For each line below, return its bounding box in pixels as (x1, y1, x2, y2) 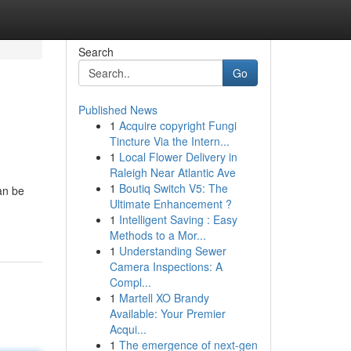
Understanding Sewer (118, 243, 226, 259)
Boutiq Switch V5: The (118, 180, 228, 196)
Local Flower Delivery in (118, 149, 237, 165)
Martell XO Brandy (118, 290, 209, 306)
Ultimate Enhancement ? (109, 196, 232, 212)
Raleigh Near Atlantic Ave (109, 165, 236, 180)
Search (78, 44, 114, 60)
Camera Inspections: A (109, 259, 223, 274)
